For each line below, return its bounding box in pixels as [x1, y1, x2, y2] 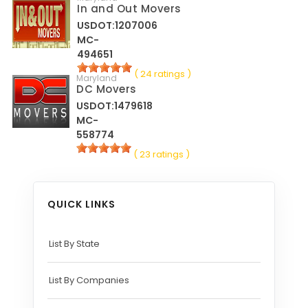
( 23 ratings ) [133, 147, 190, 161]
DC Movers [76, 81, 137, 96]
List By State [49, 236, 100, 250]
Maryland [76, 71, 118, 84]
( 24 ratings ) [134, 67, 192, 80]
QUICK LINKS [47, 197, 115, 211]
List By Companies [49, 273, 129, 287]
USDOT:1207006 [77, 18, 158, 32]
